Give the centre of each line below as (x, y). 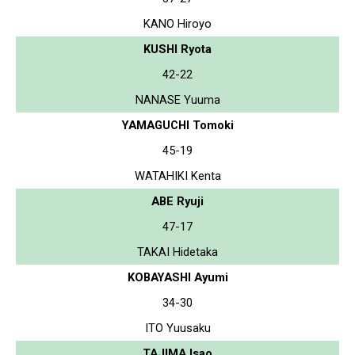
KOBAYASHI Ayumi (177, 277)
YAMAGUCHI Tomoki (177, 125)
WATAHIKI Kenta (177, 176)
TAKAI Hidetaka (177, 252)
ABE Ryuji (177, 201)
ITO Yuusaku (177, 328)
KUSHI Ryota (177, 49)
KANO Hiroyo (177, 23)
